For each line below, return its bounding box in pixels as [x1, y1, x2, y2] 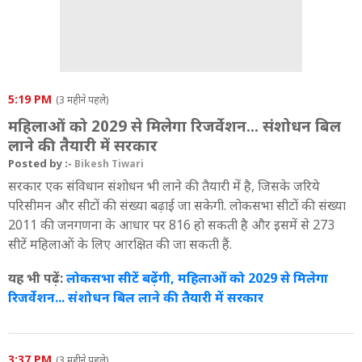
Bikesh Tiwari [74, 156, 144, 170]
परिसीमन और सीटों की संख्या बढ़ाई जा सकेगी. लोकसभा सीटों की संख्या [8, 196, 346, 214]
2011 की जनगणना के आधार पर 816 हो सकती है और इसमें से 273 [8, 215, 335, 234]
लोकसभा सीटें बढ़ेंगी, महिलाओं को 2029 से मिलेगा [66, 268, 328, 287]
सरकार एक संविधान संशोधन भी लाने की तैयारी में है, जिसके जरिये [8, 176, 320, 195]
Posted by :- [8, 155, 74, 170]
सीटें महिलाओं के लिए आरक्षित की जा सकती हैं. [8, 234, 232, 253]
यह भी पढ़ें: [8, 268, 66, 287]
